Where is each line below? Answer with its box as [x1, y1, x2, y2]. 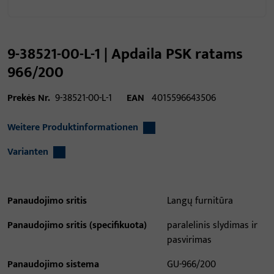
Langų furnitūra [167, 193, 234, 209]
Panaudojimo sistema [7, 256, 99, 273]
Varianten [7, 144, 48, 160]
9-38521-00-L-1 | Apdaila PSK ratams [7, 41, 243, 67]
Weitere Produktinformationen [7, 119, 138, 136]
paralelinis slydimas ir [167, 217, 258, 234]
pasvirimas [167, 232, 212, 248]
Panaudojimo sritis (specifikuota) [7, 217, 147, 234]
